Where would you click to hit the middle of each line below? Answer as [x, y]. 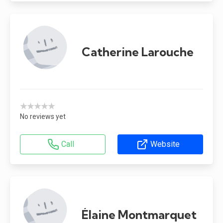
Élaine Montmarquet [139, 214]
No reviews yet [43, 116]
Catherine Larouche [138, 52]
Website [165, 144]
